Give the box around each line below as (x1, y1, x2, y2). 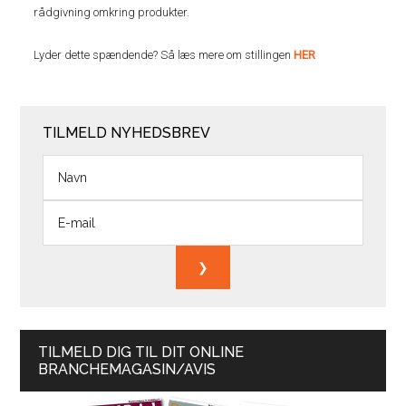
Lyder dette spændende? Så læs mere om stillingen (34, 48, 295, 62)
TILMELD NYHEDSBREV (43, 124, 211, 141)
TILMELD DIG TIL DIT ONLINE (38, 343, 245, 361)
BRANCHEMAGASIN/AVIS (38, 361, 217, 378)
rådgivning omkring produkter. (34, 5, 190, 19)
